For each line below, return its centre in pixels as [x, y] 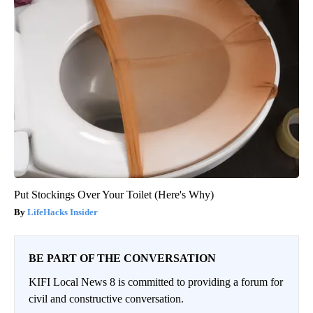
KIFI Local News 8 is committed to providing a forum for [156, 282]
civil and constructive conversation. [106, 298]
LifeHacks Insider [63, 212]
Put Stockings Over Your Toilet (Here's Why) [114, 194]
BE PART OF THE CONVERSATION [122, 258]
